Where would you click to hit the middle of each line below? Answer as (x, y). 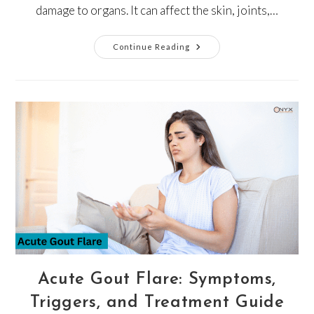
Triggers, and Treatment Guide (157, 303)
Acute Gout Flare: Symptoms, (157, 280)
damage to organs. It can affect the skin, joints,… (157, 11)
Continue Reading (151, 47)
